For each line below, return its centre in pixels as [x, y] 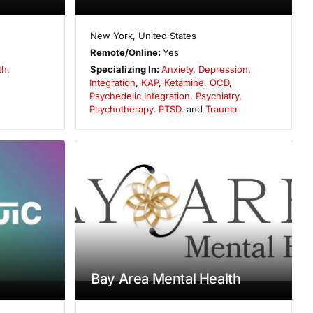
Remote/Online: [126, 53]
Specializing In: [125, 70]
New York [111, 36]
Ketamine [184, 83]
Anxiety [177, 70]
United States [167, 36]
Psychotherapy [122, 109]
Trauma [221, 109]
